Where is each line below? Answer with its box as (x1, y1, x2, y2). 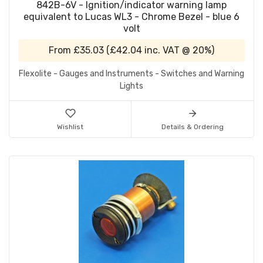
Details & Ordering (161, 123, 224, 131)
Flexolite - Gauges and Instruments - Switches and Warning (19, 69, 244, 79)
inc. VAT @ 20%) (142, 45, 214, 56)
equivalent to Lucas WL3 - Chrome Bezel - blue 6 (23, 11, 240, 23)
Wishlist (57, 123, 83, 131)
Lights (120, 81, 143, 92)
